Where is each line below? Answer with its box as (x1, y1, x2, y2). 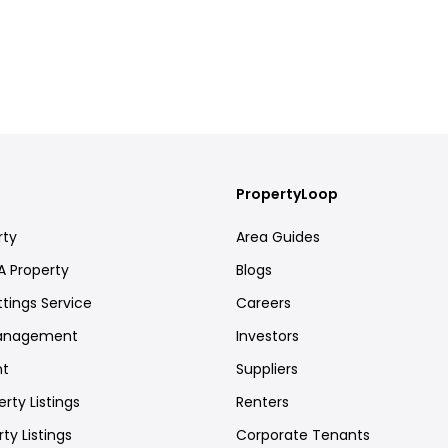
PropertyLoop (236, 183, 338, 204)
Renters (236, 391, 289, 412)
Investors (236, 325, 299, 346)
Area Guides (236, 226, 320, 247)
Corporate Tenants (236, 424, 370, 445)
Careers (236, 292, 291, 313)
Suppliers (236, 358, 298, 379)
